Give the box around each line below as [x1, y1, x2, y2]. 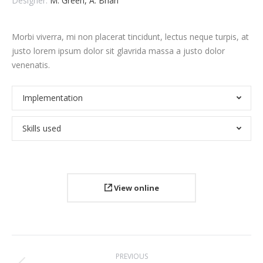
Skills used [22, 122, 61, 134]
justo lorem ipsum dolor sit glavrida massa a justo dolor [12, 45, 225, 56]
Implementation [22, 92, 83, 103]
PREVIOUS [115, 251, 148, 261]
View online [112, 182, 159, 193]
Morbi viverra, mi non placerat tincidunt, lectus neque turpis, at [12, 31, 249, 42]
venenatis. [12, 59, 50, 70]
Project [11, 234, 82, 259]
